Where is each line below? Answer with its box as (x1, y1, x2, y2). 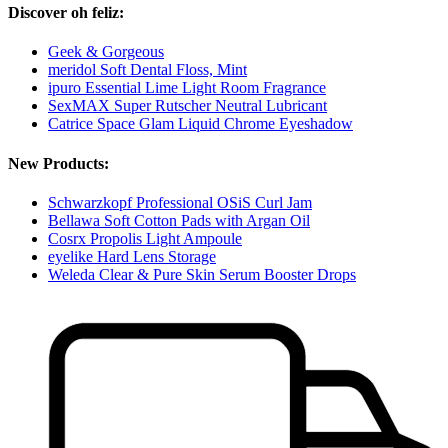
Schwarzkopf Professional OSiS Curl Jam (48, 193, 312, 211)
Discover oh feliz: (8, 3, 124, 21)
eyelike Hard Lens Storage (48, 247, 216, 265)
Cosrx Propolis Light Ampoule (48, 229, 242, 247)
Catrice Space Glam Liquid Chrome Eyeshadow (48, 115, 353, 133)
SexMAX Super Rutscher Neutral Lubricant (48, 97, 327, 115)
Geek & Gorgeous (48, 43, 164, 61)
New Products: (8, 154, 109, 172)
